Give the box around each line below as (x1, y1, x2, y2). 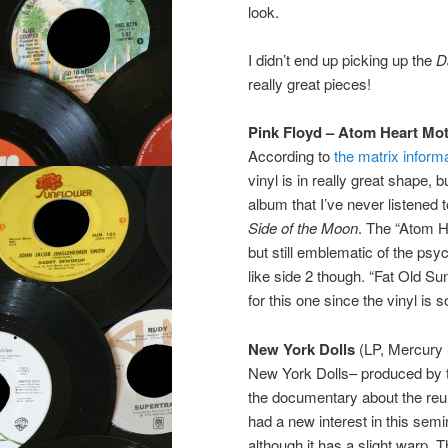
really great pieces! (248, 72, 371, 94)
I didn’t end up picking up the (248, 48, 436, 70)
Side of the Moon (248, 217, 358, 239)
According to (248, 145, 330, 167)
